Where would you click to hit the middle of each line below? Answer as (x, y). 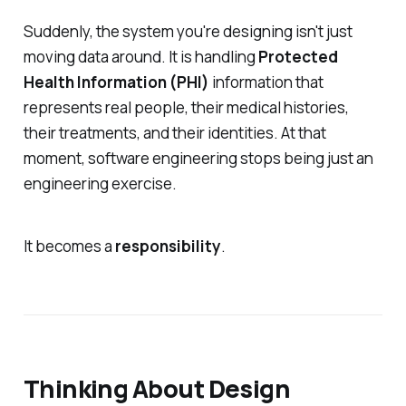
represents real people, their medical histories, (186, 107)
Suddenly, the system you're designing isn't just (188, 31)
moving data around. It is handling (140, 56)
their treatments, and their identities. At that (174, 132)
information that (267, 82)
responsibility (168, 246)
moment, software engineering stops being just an (198, 158)
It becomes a (69, 246)
